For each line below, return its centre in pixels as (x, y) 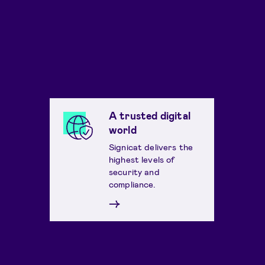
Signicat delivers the (151, 146)
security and (134, 171)
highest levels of (142, 159)
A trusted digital (149, 116)
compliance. (132, 184)
